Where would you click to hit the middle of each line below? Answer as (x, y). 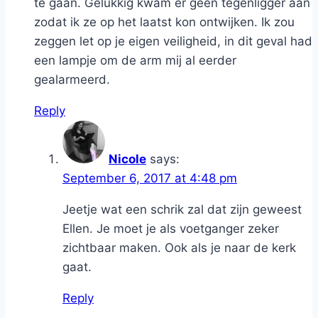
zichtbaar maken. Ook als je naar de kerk (179, 248)
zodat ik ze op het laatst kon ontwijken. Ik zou (164, 22)
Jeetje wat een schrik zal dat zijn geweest (182, 210)
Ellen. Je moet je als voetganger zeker (171, 229)
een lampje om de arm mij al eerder (135, 61)
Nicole (127, 159)
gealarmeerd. (72, 80)
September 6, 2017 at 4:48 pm (150, 179)
